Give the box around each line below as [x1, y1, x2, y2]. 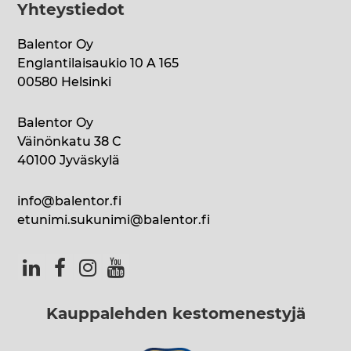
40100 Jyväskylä [17, 154, 121, 168]
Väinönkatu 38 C [17, 136, 122, 149]
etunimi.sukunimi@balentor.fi [17, 214, 211, 227]
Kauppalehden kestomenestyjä [45, 306, 306, 323]
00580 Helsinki [17, 76, 112, 89]
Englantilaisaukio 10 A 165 [17, 57, 179, 71]
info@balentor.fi [17, 195, 122, 208]
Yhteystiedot [17, 2, 125, 19]
